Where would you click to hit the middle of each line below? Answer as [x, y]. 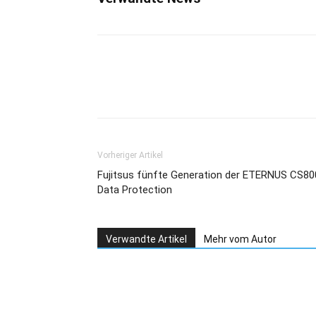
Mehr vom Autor [240, 239]
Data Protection [135, 190]
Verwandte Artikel [146, 239]
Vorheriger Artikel [130, 155]
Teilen [144, 89]
